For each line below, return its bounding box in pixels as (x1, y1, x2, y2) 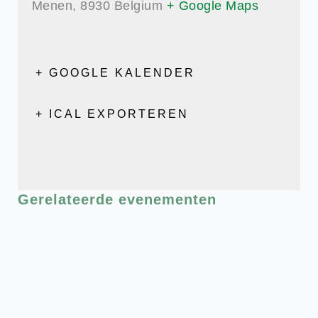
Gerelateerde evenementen (17, 192, 216, 207)
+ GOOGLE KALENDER (35, 67, 195, 79)
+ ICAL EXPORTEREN (35, 108, 189, 120)
